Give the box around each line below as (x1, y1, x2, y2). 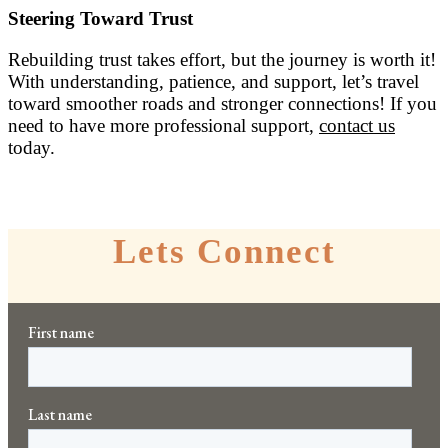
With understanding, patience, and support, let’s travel (8, 70, 419, 92)
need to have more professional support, (8, 114, 319, 136)
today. (8, 136, 55, 158)
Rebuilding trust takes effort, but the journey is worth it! (8, 48, 436, 70)
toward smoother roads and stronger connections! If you (8, 92, 437, 114)
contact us (319, 114, 395, 136)
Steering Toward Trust (8, 7, 193, 29)
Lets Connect (112, 231, 336, 271)
